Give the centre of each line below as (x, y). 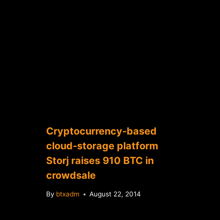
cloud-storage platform (102, 146)
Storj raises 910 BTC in (100, 160)
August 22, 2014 (115, 194)
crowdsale (71, 175)
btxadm (68, 194)
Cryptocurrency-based (101, 131)
